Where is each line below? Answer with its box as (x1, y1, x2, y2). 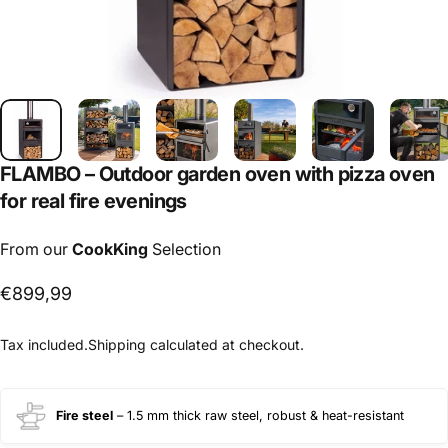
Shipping (88, 335, 146, 353)
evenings (103, 188, 187, 213)
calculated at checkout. (146, 335, 304, 353)
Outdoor (98, 161, 173, 186)
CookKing (72, 238, 148, 259)
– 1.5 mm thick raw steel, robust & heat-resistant (113, 408, 404, 424)
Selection (148, 238, 221, 259)
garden (176, 161, 241, 186)
